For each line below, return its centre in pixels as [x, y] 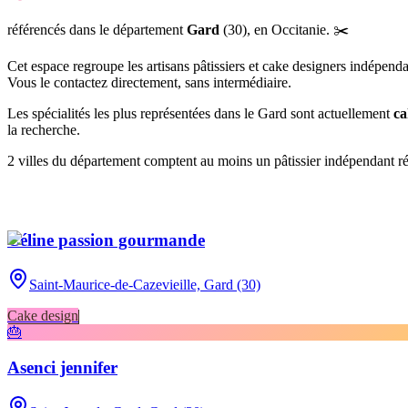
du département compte [117, 160]
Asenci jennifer [62, 367]
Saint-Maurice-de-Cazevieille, [117, 285]
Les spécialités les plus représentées [111, 113]
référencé [34, 29]
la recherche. [44, 129]
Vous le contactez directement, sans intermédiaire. [149, 82]
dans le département [124, 29]
